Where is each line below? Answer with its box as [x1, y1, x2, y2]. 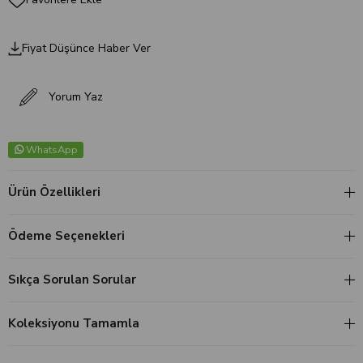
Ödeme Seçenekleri [8, 227, 125, 244]
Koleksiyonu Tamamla [8, 314, 139, 331]
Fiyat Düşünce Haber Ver [21, 41, 151, 57]
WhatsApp [25, 142, 78, 157]
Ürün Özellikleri [8, 183, 100, 200]
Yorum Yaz [49, 89, 103, 105]
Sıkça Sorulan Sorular [8, 271, 136, 288]
